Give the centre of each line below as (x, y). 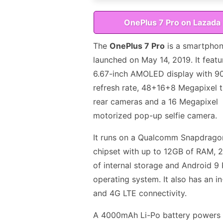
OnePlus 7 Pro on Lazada (172, 22)
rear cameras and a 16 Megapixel (156, 101)
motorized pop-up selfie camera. (155, 115)
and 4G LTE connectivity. (140, 193)
